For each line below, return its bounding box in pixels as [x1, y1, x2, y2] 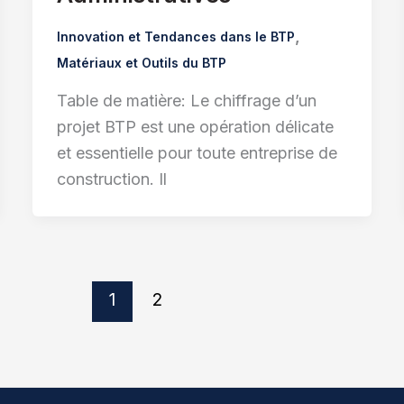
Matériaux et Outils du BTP [56, 54, 226, 70]
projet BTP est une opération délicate [56, 117, 334, 137]
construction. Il [56, 170, 167, 189]
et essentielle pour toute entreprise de [56, 143, 337, 163]
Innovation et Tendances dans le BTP [56, 28, 295, 44]
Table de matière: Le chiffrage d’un [56, 91, 317, 111]
